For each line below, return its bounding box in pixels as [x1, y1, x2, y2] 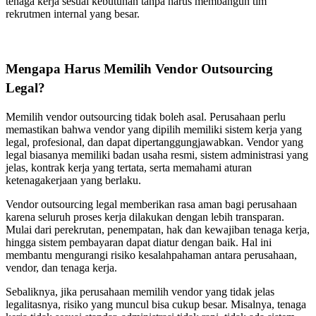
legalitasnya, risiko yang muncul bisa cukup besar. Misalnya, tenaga [6, 298, 306, 311]
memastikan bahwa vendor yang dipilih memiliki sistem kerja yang [6, 123, 302, 136]
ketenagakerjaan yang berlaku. [6, 174, 141, 187]
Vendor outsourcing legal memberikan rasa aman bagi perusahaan [6, 198, 297, 211]
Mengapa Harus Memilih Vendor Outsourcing [6, 61, 273, 77]
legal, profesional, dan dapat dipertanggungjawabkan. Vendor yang [6, 136, 303, 149]
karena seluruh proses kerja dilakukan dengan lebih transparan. [6, 211, 284, 224]
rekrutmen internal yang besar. [6, 8, 140, 20]
